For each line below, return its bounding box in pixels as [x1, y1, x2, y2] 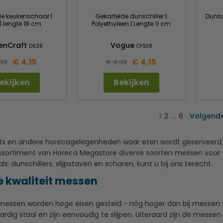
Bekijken [113, 76, 149, 88]
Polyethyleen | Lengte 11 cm [92, 19, 171, 28]
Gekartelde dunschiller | [96, 11, 167, 20]
